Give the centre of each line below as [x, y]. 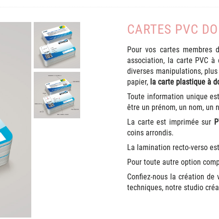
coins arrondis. [151, 133]
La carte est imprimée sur [171, 122]
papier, [139, 82]
